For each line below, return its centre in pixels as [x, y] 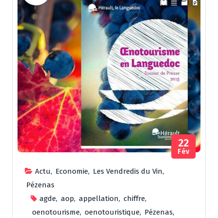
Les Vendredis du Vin [128, 172]
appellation [99, 199]
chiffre [134, 199]
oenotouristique [112, 212]
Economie [72, 172]
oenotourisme [56, 212]
